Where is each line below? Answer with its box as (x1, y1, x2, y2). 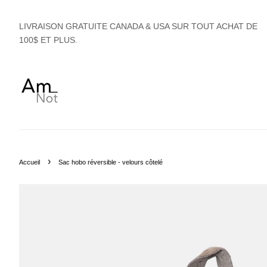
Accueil (19, 159, 40, 166)
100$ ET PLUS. (19, 35, 77, 45)
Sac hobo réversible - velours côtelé (58, 159, 163, 166)
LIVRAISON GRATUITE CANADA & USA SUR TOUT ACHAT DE (19, 21, 257, 31)
